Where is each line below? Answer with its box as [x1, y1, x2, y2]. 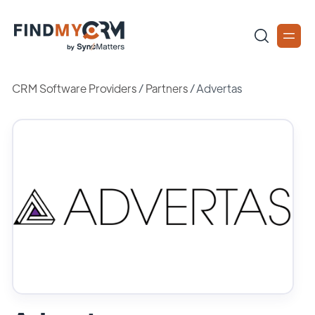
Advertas [196, 81, 242, 96]
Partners [145, 81, 188, 96]
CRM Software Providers [12, 81, 136, 96]
